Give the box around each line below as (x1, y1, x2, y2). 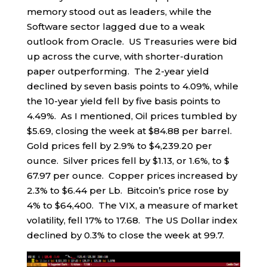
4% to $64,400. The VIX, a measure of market (26, 200, 238, 212)
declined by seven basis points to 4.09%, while (26, 80, 238, 92)
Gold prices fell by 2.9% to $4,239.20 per (26, 140, 212, 152)
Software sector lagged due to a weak (26, 21, 205, 33)
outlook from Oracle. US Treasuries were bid (26, 36, 237, 48)
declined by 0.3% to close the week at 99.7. (26, 229, 224, 241)
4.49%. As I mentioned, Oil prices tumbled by (26, 110, 237, 122)
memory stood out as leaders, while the (26, 6, 212, 18)
